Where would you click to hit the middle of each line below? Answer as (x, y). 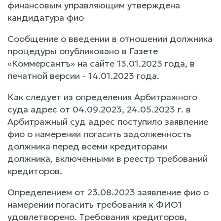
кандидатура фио (46, 17)
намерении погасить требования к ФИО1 (95, 204)
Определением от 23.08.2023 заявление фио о (108, 192)
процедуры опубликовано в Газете (83, 51)
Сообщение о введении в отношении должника (110, 38)
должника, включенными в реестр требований (108, 158)
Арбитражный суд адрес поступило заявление (108, 121)
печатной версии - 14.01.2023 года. (83, 75)
